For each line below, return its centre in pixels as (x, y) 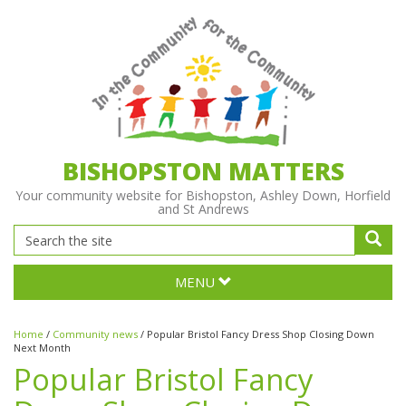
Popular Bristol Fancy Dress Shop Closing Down (261, 334)
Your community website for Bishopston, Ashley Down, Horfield (203, 195)
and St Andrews (203, 209)
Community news (95, 334)
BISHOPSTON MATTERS (203, 171)
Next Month (42, 348)
